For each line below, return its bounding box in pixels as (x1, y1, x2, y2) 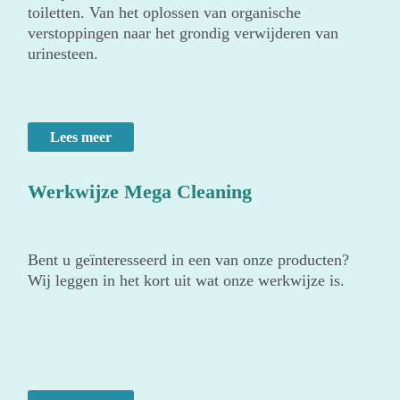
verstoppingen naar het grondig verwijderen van (28, 24, 339, 43)
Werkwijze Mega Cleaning (28, 180, 253, 204)
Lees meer (50, 129, 112, 146)
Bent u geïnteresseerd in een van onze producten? (28, 251, 350, 270)
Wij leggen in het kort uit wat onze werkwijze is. (28, 271, 346, 290)
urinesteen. (28, 45, 99, 63)
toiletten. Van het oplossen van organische (28, 4, 302, 22)
